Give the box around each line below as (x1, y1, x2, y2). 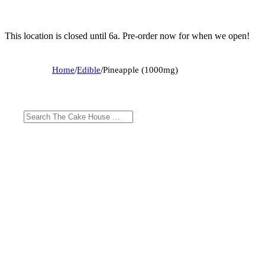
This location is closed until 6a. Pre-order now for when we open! (5, 30, 250, 41)
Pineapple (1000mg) (103, 64, 178, 75)
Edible (77, 64, 101, 75)
